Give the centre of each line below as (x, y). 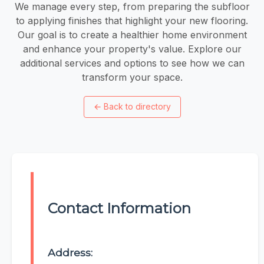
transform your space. (132, 77)
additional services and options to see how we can (132, 63)
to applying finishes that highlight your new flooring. (132, 20)
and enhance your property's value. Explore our (132, 49)
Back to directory (137, 107)
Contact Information (119, 209)
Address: (70, 253)
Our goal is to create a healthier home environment (132, 34)
